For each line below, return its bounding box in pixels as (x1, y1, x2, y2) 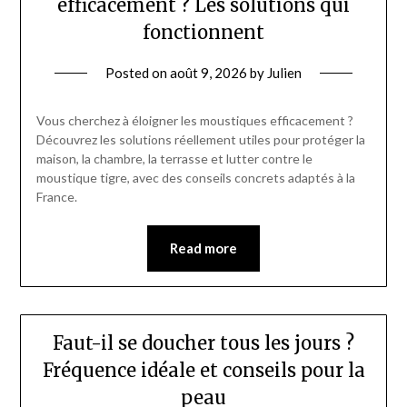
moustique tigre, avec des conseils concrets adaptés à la (35, 169, 355, 185)
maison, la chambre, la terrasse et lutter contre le (35, 150, 313, 166)
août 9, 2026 (170, 64, 247, 81)
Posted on (105, 64, 170, 81)
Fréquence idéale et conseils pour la (42, 358, 365, 382)
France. (35, 188, 77, 204)
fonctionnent (143, 20, 264, 44)
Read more (170, 239, 237, 256)
